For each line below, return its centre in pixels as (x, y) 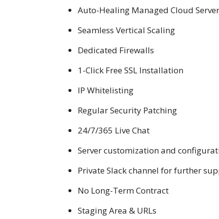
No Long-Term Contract (123, 190)
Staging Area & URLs (117, 210)
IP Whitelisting (106, 90)
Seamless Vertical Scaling (126, 30)
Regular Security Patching (127, 110)
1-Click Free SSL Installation (131, 70)
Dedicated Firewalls (116, 50)
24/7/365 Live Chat (114, 130)
